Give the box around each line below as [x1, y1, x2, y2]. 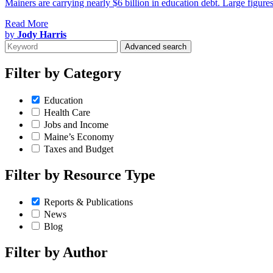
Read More [5, 18, 48, 29]
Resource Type [60, 167, 155, 183]
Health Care [44, 107, 90, 118]
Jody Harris [17, 29, 66, 40]
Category [60, 65, 121, 82]
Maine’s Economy [44, 132, 114, 143]
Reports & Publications [44, 196, 133, 207]
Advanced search [125, 42, 186, 52]
